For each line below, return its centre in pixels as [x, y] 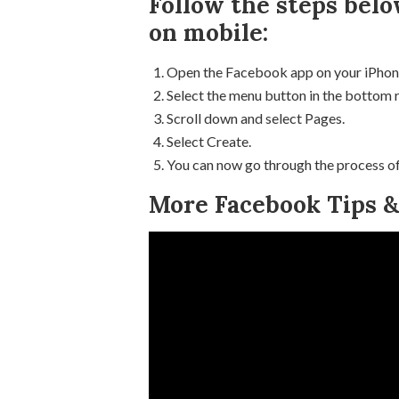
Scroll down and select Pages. [256, 118]
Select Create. [209, 142]
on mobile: [208, 33]
